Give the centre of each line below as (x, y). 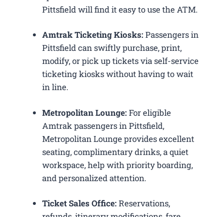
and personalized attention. (94, 178)
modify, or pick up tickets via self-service (120, 61)
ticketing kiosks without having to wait (118, 74)
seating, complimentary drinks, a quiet (115, 152)
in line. (55, 87)
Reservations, (144, 203)
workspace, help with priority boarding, (117, 165)
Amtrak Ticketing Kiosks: (93, 35)
